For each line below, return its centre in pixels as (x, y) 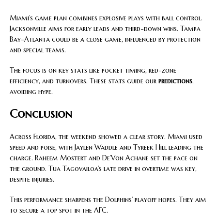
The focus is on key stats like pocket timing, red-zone (93, 70)
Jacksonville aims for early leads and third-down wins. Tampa (105, 28)
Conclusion (41, 114)
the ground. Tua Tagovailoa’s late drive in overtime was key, (103, 168)
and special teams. (38, 50)
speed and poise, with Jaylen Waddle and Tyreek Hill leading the (107, 147)
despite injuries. (32, 179)
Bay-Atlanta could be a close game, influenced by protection (105, 39)
